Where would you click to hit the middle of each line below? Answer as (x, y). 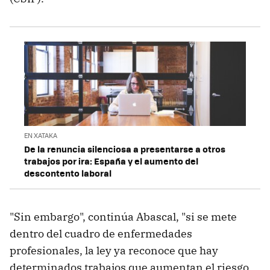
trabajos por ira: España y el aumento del (111, 161)
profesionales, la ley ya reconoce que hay (114, 251)
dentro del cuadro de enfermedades (101, 234)
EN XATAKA (41, 136)
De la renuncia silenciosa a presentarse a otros (125, 149)
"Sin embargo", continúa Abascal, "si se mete (123, 217)
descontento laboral (68, 173)
